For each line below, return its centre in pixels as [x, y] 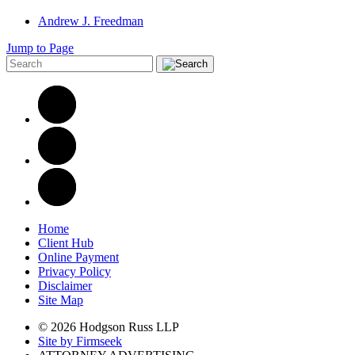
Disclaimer [65, 285]
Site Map [61, 300]
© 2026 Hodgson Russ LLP [109, 326]
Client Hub [66, 242]
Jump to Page [40, 48]
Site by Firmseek [80, 341]
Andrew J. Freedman [91, 21]
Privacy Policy [74, 271]
